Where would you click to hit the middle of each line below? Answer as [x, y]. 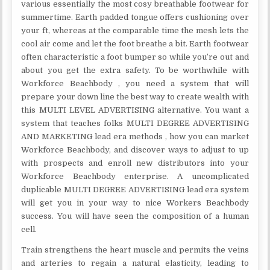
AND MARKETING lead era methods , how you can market [135, 137]
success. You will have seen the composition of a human [135, 216]
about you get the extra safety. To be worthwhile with [135, 70]
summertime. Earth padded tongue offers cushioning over [135, 17]
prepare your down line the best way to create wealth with [135, 97]
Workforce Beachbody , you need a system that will [135, 83]
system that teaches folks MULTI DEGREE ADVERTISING [135, 123]
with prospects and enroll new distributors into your [135, 163]
